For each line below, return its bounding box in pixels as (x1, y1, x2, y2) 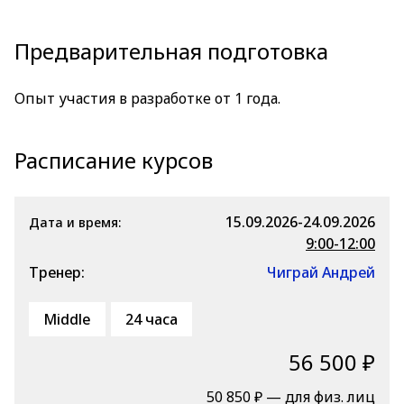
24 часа (125, 309, 178, 329)
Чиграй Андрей (267, 262, 375, 282)
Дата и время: (29, 214, 121, 231)
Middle (43, 309, 91, 329)
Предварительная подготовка (14, 36, 328, 66)
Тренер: (29, 262, 85, 282)
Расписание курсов (14, 145, 213, 175)
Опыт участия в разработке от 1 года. (14, 88, 280, 108)
